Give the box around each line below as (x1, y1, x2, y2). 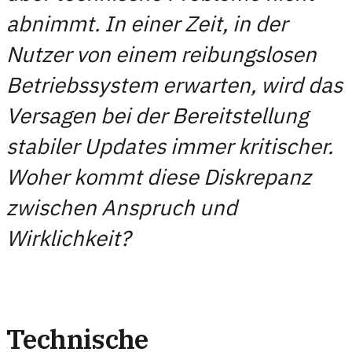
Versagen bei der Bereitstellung (6, 101, 308, 130)
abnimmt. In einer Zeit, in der (6, 9, 288, 38)
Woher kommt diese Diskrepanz (6, 162, 311, 191)
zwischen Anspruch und (6, 192, 237, 222)
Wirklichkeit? (6, 223, 130, 252)
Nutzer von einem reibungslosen (6, 39, 317, 68)
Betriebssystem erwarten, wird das (6, 70, 343, 99)
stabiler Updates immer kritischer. (6, 131, 333, 160)
